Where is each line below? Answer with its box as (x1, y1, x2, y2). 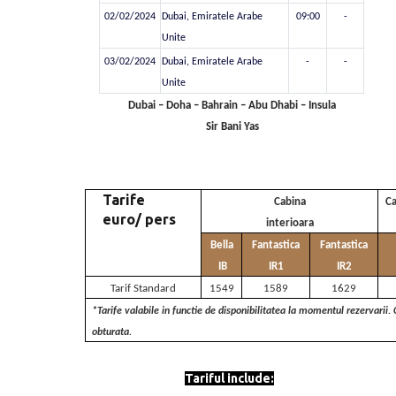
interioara (265, 217, 314, 229)
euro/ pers (103, 211, 177, 227)
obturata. (92, 327, 133, 338)
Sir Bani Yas (205, 121, 259, 133)
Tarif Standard (110, 283, 177, 294)
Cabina (273, 196, 306, 208)
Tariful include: (185, 371, 275, 385)
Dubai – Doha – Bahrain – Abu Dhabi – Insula (128, 100, 336, 111)
